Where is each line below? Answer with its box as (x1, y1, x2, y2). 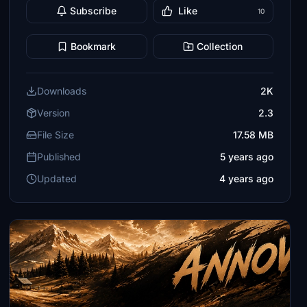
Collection (197, 40, 243, 52)
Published (37, 151, 82, 162)
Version (37, 107, 71, 119)
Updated (37, 173, 77, 184)
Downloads (37, 85, 87, 97)
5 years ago (219, 151, 273, 162)
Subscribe (70, 5, 117, 16)
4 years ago (219, 173, 273, 184)
